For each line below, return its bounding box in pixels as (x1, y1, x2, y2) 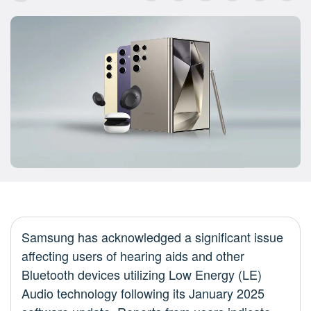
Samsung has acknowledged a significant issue (22, 228, 283, 246)
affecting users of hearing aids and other (22, 246, 244, 265)
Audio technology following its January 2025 (22, 284, 264, 303)
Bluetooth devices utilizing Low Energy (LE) (22, 265, 262, 284)
